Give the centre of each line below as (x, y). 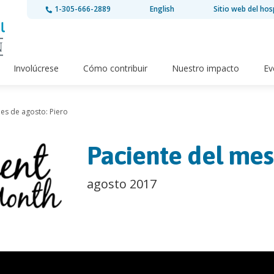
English (162, 9)
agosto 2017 (121, 184)
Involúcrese (36, 68)
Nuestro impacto (206, 68)
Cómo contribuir (115, 68)
